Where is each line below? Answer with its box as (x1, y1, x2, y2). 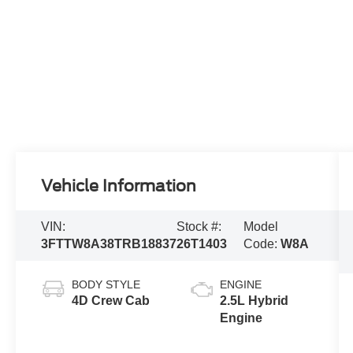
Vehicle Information (41, 176, 197, 195)
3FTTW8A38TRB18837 (41, 236, 177, 251)
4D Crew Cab (72, 293, 150, 307)
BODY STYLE (72, 277, 141, 291)
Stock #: (176, 219, 222, 233)
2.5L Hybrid (219, 293, 288, 307)
